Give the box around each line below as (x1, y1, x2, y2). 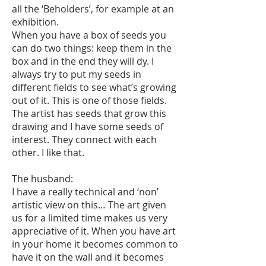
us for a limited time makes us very (12, 211, 167, 224)
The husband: (12, 172, 73, 185)
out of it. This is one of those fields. (12, 94, 167, 107)
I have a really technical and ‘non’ (12, 185, 159, 198)
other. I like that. (12, 146, 87, 159)
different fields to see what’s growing (12, 81, 176, 94)
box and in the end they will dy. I (12, 55, 154, 68)
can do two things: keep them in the (12, 42, 172, 55)
